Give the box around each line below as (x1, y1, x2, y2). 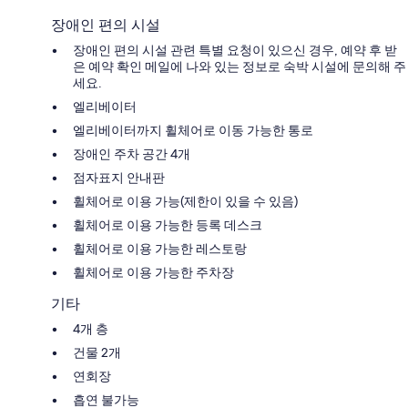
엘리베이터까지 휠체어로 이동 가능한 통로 (73, 121, 313, 138)
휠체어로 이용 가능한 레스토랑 (73, 240, 247, 257)
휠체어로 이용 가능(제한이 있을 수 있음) (73, 192, 298, 209)
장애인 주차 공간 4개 (73, 145, 190, 162)
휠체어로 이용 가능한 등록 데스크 (73, 216, 262, 233)
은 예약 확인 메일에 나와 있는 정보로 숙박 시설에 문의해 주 (73, 57, 406, 75)
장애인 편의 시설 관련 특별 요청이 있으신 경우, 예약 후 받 (73, 41, 397, 58)
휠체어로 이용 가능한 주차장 (73, 263, 234, 280)
